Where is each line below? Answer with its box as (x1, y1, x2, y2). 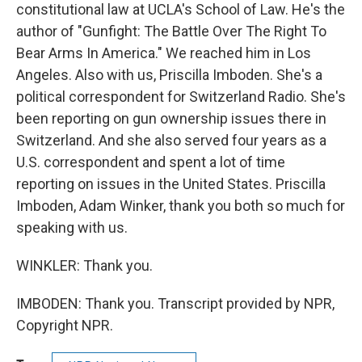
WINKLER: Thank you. (16, 256, 153, 274)
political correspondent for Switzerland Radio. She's (16, 87, 346, 105)
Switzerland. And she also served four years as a (16, 131, 326, 149)
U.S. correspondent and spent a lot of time (16, 153, 285, 170)
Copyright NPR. (16, 316, 113, 334)
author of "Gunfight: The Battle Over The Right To (16, 22, 326, 40)
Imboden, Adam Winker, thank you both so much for (16, 196, 345, 214)
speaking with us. (16, 218, 128, 236)
